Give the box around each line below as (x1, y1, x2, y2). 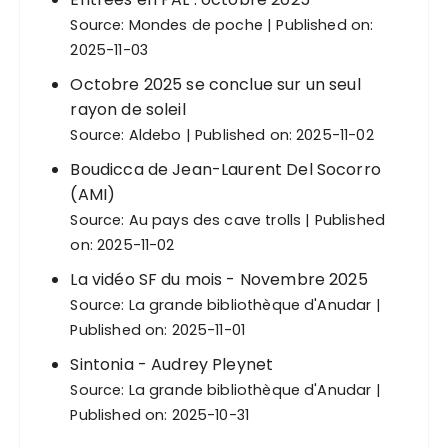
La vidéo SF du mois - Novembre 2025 (70, 268, 368, 292)
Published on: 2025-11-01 (70, 320, 246, 341)
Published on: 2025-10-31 (70, 405, 250, 426)
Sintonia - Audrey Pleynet (70, 353, 274, 377)
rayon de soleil (70, 98, 186, 122)
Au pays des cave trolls (128, 210, 302, 231)
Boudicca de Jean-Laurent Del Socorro (70, 158, 381, 182)
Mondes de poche (128, 15, 263, 36)
